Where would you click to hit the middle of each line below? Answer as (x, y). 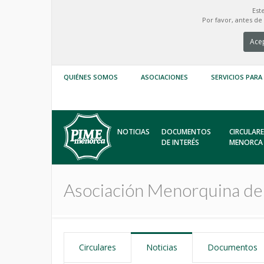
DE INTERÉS (181, 142)
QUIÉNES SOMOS (91, 77)
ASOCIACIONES (164, 77)
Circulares (98, 247)
